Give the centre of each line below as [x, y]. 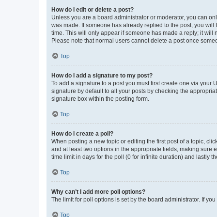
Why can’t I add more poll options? [98, 192]
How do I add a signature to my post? [102, 75]
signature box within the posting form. [100, 99]
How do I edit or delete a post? [93, 9]
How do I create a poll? [82, 133]
